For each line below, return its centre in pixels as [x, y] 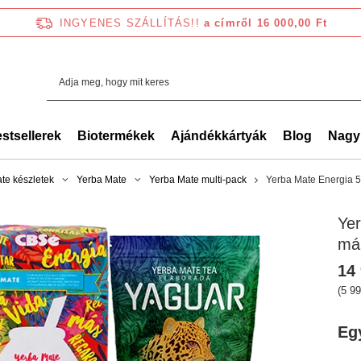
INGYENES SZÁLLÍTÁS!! [129, 23]
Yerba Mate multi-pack [198, 180]
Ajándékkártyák [219, 136]
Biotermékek [116, 136]
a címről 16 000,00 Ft [266, 23]
